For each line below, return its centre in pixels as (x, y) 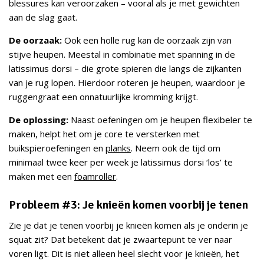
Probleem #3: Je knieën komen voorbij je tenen (128, 205)
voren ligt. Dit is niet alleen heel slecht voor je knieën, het (124, 254)
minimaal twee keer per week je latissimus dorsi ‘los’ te (121, 162)
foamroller (95, 176)
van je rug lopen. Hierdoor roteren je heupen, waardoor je (127, 83)
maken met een (42, 176)
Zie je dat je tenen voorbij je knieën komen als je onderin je (128, 225)
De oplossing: (40, 120)
